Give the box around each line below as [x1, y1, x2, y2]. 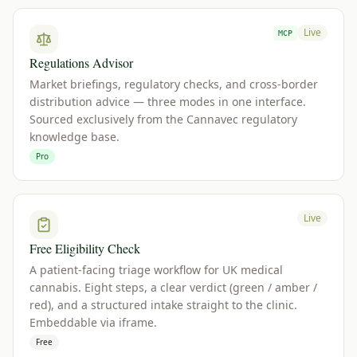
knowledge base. [29, 129, 120, 144]
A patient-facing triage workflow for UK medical [29, 262, 283, 277]
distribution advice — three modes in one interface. [29, 94, 306, 109]
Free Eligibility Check [29, 240, 140, 257]
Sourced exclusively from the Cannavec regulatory [29, 112, 297, 127]
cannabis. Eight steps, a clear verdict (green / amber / [29, 280, 317, 295]
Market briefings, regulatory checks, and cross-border [29, 76, 318, 92]
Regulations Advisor [29, 54, 133, 71]
